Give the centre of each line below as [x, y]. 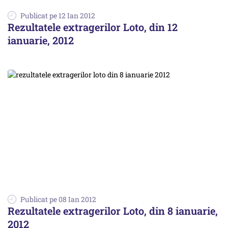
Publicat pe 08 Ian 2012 [58, 199]
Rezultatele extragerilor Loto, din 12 [93, 27]
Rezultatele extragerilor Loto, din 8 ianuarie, [113, 211]
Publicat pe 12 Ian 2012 [58, 15]
